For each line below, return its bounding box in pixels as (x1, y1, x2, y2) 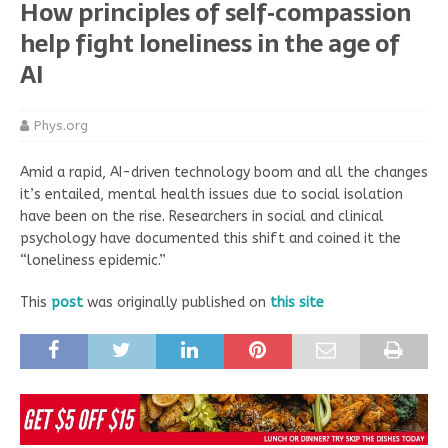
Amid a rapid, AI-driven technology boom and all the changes (20, 164, 428, 182)
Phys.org (34, 118, 88, 134)
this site (270, 294, 324, 312)
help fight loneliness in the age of (20, 24, 400, 64)
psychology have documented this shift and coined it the (20, 230, 401, 248)
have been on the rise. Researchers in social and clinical (20, 208, 384, 226)
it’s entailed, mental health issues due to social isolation (20, 186, 403, 204)
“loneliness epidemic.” (20, 252, 166, 270)
